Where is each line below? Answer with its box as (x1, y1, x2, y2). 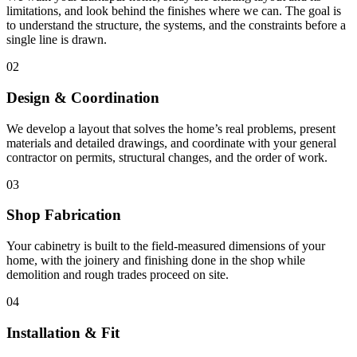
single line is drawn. (6, 33, 107, 47)
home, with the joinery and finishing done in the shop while (6, 253, 305, 268)
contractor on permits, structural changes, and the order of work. (6, 150, 328, 164)
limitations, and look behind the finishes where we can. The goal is (6, 4, 341, 18)
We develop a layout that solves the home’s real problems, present (6, 121, 335, 135)
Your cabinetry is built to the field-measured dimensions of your (6, 239, 325, 253)
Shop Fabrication (6, 206, 121, 224)
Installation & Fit (6, 324, 120, 341)
